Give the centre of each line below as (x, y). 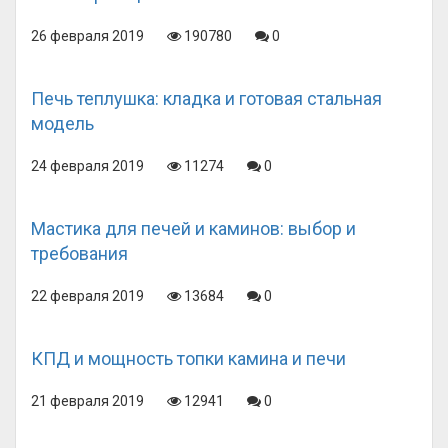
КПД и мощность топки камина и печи (188, 358)
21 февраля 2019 (87, 401)
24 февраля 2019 (87, 166)
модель (62, 123)
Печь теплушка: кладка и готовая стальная (206, 98)
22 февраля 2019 (87, 296)
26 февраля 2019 (87, 36)
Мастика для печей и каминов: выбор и (193, 228)
